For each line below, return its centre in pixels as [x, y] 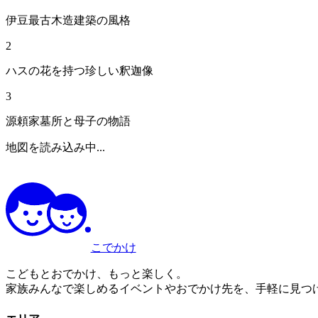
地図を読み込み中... [55, 147]
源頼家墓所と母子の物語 [68, 121]
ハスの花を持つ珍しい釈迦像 [79, 70]
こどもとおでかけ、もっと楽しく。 [97, 274]
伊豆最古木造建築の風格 [68, 20]
